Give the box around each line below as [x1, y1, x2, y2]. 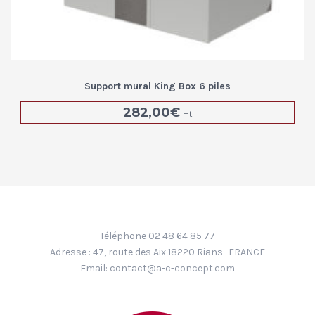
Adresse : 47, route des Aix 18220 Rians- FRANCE [50, 245, 265, 258]
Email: [80, 262, 110, 274]
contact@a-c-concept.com [110, 262, 235, 274]
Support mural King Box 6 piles [84, 79, 231, 92]
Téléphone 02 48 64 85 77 [100, 229, 215, 242]
